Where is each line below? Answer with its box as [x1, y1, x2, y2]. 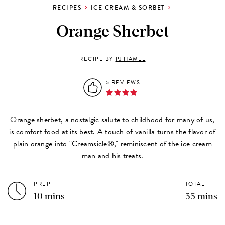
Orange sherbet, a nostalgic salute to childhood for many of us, [10, 113, 215, 126]
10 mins [34, 192, 65, 201]
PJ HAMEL [115, 54, 146, 63]
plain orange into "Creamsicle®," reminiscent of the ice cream [13, 137, 212, 150]
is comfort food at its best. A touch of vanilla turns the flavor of [9, 125, 216, 138]
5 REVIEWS [105, 78, 141, 87]
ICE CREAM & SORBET [90, 3, 165, 12]
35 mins [185, 192, 217, 201]
